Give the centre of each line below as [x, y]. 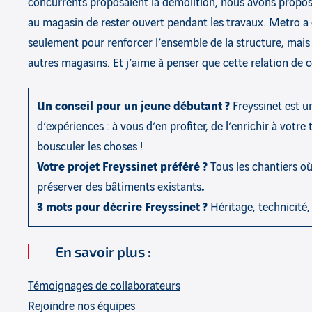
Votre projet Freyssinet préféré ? [124, 167]
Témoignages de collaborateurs [104, 286]
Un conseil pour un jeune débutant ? [135, 106]
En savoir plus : [103, 251]
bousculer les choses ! [90, 147]
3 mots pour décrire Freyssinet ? [124, 207]
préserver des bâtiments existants [119, 187]
